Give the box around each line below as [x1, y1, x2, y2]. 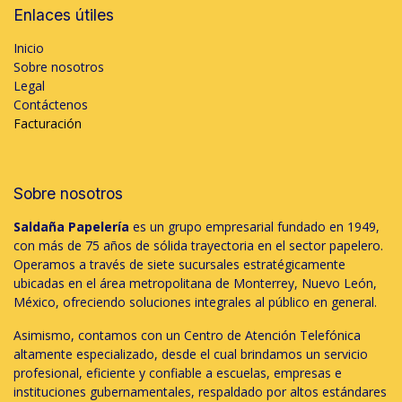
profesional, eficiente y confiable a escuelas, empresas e [13, 364, 342, 382]
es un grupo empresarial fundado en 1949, [129, 218, 380, 236]
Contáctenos [13, 96, 88, 114]
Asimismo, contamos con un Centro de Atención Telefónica [13, 327, 361, 345]
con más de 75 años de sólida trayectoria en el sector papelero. [13, 237, 383, 255]
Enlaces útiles [13, 5, 114, 25]
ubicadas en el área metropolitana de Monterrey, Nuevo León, [13, 275, 377, 293]
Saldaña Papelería [13, 218, 129, 236]
